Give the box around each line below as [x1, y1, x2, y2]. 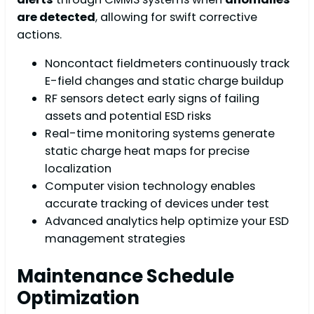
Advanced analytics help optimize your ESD [45, 213, 289, 230]
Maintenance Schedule [17, 264, 234, 289]
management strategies [45, 231, 185, 247]
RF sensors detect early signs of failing [45, 90, 259, 107]
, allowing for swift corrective [95, 9, 257, 26]
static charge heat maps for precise [45, 143, 250, 160]
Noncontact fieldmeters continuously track [45, 55, 289, 72]
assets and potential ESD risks [45, 108, 211, 125]
